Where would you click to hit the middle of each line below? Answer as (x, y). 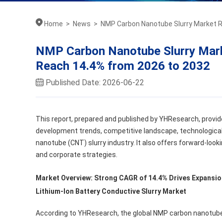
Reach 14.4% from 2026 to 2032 (123, 66)
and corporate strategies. (77, 155)
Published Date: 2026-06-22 (95, 83)
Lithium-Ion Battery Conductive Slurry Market (111, 191)
